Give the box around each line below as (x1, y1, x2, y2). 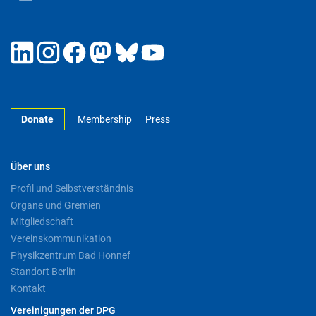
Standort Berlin (11, 266, 76, 278)
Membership (78, 114, 133, 126)
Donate (21, 114, 54, 126)
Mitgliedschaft (11, 216, 73, 228)
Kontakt (11, 283, 46, 295)
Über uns (11, 161, 50, 174)
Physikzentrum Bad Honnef (11, 249, 130, 261)
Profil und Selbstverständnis (11, 182, 133, 194)
